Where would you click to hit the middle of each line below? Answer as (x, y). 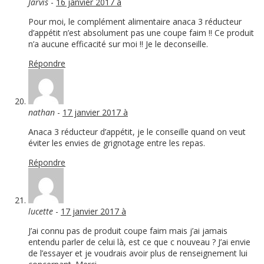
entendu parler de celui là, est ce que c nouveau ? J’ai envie (139, 242)
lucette (41, 212)
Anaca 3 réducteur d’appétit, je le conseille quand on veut (137, 132)
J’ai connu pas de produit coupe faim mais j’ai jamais (128, 231)
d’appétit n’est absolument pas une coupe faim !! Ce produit (141, 33)
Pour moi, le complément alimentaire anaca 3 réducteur (135, 22)
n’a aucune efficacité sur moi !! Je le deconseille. (118, 44)
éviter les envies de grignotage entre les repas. (117, 143)
